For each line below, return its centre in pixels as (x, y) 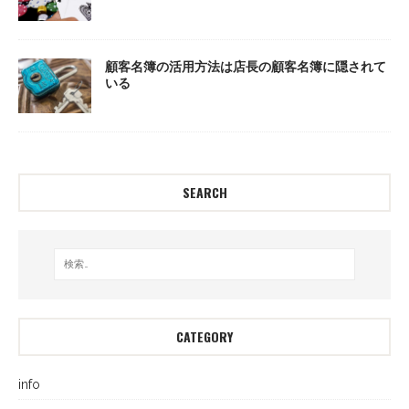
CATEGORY (204, 336)
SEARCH (204, 193)
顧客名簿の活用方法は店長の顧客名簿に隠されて (246, 66)
